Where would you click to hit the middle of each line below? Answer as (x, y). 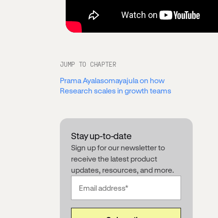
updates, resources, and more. (123, 170)
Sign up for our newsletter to (118, 147)
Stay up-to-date (101, 136)
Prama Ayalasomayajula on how (112, 80)
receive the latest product (114, 158)
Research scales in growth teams (116, 90)
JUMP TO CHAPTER (88, 64)
